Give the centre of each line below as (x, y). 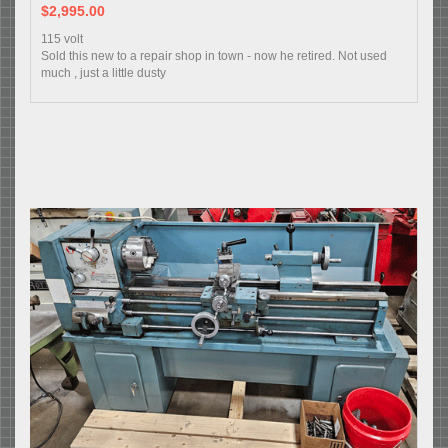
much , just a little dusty (103, 72)
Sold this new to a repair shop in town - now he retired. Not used (214, 55)
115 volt (62, 38)
